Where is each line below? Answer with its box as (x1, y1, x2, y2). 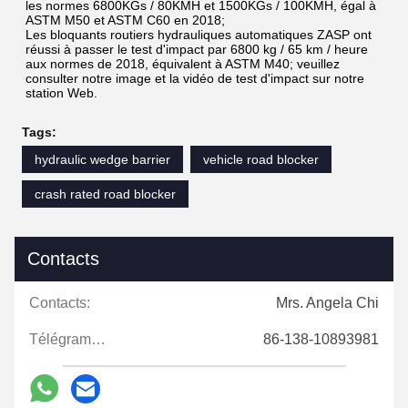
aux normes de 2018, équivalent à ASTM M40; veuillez (25, 56, 340, 71)
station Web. (25, 85, 97, 100)
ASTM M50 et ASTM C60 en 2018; (25, 12, 225, 27)
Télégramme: (91, 331, 106, 347)
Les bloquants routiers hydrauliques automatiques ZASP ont (25, 26, 372, 42)
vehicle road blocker (203, 151, 319, 167)
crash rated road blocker (35, 186, 176, 201)
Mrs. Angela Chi (276, 294, 379, 311)
